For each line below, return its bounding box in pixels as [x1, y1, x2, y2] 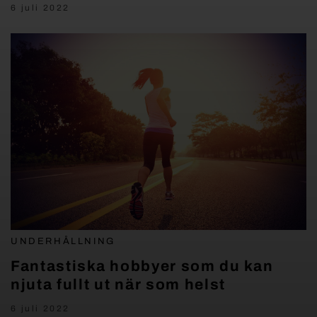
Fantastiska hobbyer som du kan [11, 258, 274, 275]
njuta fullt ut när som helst [11, 277, 226, 293]
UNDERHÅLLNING [11, 236, 115, 247]
